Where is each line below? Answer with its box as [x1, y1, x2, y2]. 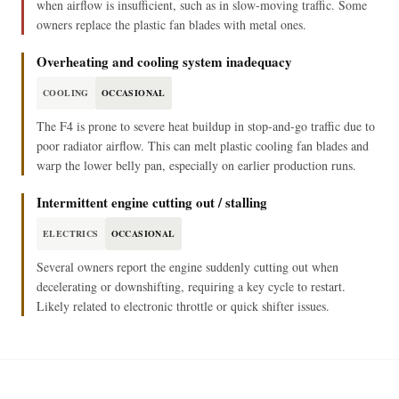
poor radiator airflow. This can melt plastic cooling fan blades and [37, 137, 369, 155]
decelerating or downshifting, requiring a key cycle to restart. [37, 278, 346, 296]
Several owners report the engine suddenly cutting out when [37, 258, 338, 276]
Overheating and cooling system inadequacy [37, 52, 292, 72]
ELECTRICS [43, 227, 99, 240]
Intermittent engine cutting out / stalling [37, 192, 267, 213]
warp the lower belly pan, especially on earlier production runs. [37, 157, 356, 175]
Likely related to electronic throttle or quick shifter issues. [37, 297, 330, 315]
